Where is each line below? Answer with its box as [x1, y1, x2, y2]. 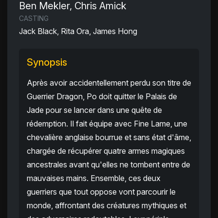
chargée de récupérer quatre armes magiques [27, 146, 185, 156]
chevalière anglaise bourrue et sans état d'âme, [27, 132, 191, 143]
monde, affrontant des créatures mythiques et [27, 200, 186, 211]
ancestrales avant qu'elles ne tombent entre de [27, 160, 190, 170]
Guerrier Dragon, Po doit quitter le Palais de [27, 91, 177, 102]
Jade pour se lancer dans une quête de [27, 105, 162, 115]
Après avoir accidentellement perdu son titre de [27, 78, 191, 88]
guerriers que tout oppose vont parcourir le [27, 187, 176, 197]
